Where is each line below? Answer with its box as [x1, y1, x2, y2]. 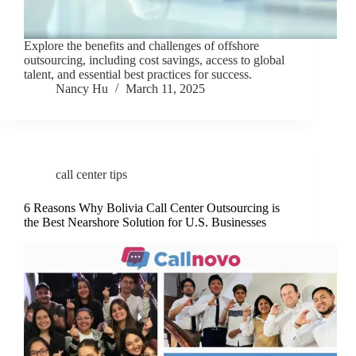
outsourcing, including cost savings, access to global [24, 53, 284, 68]
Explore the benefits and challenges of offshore [24, 39, 259, 53]
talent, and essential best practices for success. [24, 68, 252, 82]
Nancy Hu [56, 82, 108, 96]
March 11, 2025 [126, 82, 205, 96]
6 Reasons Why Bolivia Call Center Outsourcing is [24, 201, 280, 215]
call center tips [56, 168, 127, 182]
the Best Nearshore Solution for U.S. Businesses [24, 215, 266, 230]
